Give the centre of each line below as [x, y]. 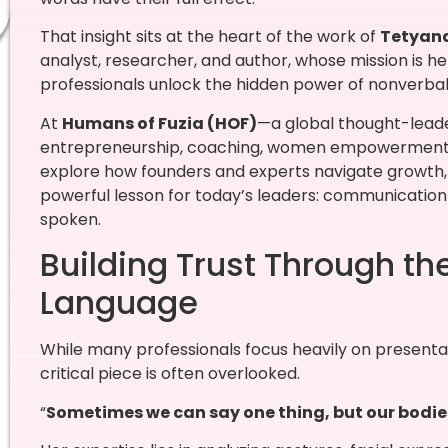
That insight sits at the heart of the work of [209, 37]
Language [118, 303]
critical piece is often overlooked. [169, 374]
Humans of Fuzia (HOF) [159, 123]
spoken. [70, 219]
